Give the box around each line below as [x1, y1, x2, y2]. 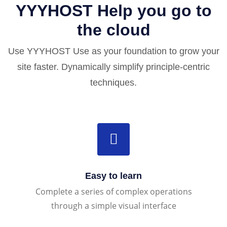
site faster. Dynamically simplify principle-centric [17, 61, 210, 72]
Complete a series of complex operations [35, 185, 192, 197]
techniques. [90, 77, 137, 88]
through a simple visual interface [51, 200, 176, 211]
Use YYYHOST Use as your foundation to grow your [8, 46, 219, 56]
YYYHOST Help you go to [15, 1, 212, 20]
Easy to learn [85, 170, 142, 181]
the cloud [77, 20, 150, 39]
